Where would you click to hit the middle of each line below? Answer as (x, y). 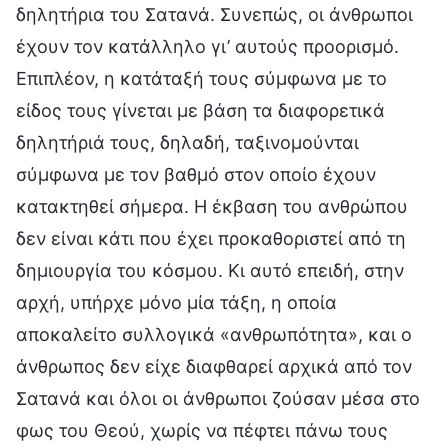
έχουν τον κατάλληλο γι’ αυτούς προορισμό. (207, 46)
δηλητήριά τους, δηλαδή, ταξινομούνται (187, 142)
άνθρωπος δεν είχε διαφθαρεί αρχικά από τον (214, 366)
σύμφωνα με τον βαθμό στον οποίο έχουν (196, 174)
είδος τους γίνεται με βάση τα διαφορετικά (200, 110)
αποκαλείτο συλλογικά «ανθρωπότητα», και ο (214, 334)
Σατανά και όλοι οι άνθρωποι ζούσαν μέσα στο (218, 398)
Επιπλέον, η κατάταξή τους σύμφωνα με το (201, 78)
